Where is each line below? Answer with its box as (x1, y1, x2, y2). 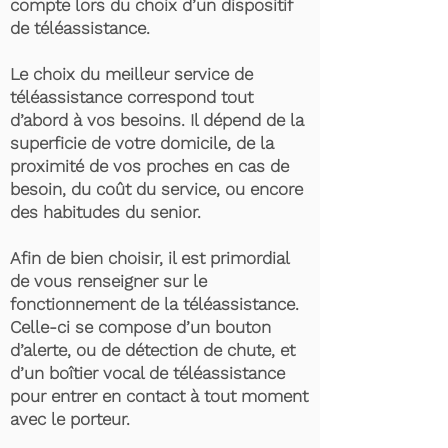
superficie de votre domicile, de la (10, 133, 274, 153)
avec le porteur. (10, 409, 135, 429)
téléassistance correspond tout (10, 87, 253, 107)
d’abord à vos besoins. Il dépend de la (10, 110, 304, 130)
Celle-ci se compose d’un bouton (10, 317, 271, 337)
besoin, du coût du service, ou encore (10, 179, 303, 199)
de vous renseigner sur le (10, 271, 207, 291)
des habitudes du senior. (10, 202, 201, 222)
